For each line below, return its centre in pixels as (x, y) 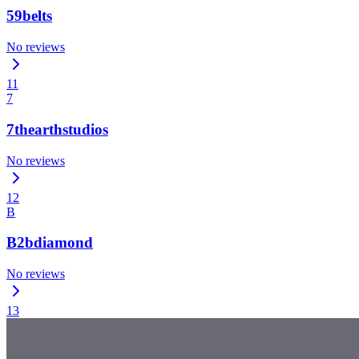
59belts (29, 16)
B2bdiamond (50, 243)
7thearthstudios (57, 129)
